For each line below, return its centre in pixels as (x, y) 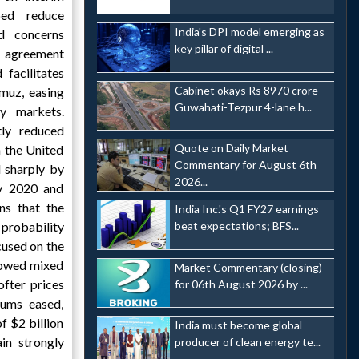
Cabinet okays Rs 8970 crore (246, 90)
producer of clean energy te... (247, 342)
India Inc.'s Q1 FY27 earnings (246, 208)
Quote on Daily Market (231, 148)
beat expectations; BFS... (236, 225)
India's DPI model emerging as (249, 31)
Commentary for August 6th (245, 165)
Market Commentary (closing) (248, 267)
